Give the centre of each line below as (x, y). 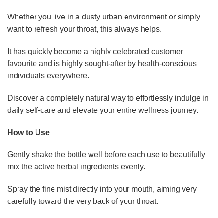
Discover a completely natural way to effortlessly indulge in (108, 98)
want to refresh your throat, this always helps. (84, 29)
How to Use (28, 132)
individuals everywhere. (48, 76)
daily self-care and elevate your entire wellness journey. (103, 110)
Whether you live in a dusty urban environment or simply (104, 17)
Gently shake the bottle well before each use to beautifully (106, 155)
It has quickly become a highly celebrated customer (95, 52)
